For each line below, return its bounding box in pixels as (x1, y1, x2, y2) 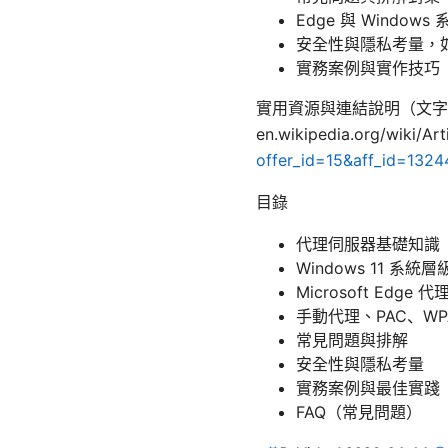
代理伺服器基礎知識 (296, 234, 440, 255)
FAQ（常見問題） (296, 402, 422, 423)
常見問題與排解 (296, 330, 408, 351)
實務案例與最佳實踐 (296, 378, 440, 399)
